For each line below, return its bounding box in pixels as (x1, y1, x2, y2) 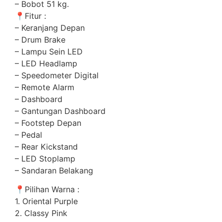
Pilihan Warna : (25, 184, 79, 195)
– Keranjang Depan (15, 22, 85, 33)
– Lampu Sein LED (15, 46, 83, 56)
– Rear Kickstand (15, 141, 78, 152)
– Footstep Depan (15, 117, 81, 128)
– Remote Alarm (15, 82, 74, 92)
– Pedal (15, 129, 42, 140)
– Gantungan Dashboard (15, 106, 106, 116)
